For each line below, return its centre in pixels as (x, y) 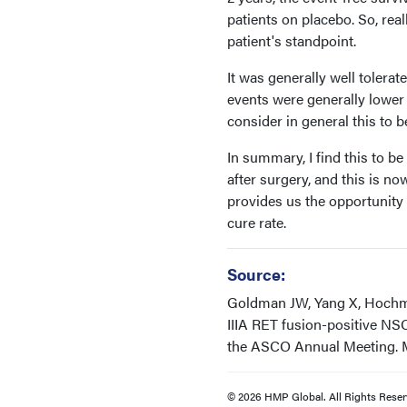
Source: (256, 273)
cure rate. (257, 222)
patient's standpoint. (293, 40)
